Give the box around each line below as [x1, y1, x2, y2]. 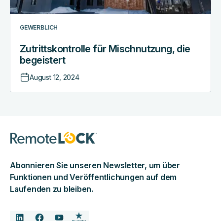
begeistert [20, 54, 66, 67]
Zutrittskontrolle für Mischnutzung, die [20, 43, 190, 55]
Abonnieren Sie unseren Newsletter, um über [10, 160, 180, 171]
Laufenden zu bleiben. [10, 184, 93, 194]
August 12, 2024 [30, 73, 79, 82]
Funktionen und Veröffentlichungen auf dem [10, 172, 177, 183]
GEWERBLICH [20, 24, 58, 32]
